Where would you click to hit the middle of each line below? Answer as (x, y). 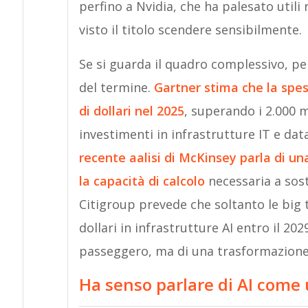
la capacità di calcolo (142, 181)
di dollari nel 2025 (131, 111)
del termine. (116, 88)
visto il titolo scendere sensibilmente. (190, 30)
